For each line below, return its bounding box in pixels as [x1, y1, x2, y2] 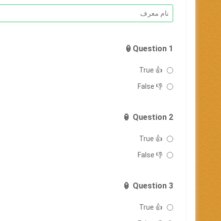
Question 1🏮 [133, 44, 173, 53]
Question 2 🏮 [133, 112, 173, 122]
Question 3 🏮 [133, 181, 173, 190]
